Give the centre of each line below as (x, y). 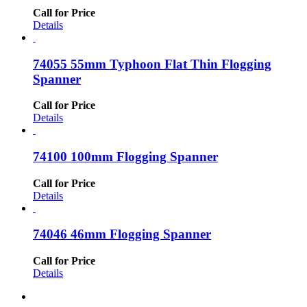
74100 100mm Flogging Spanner (125, 156)
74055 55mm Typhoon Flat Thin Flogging (152, 64)
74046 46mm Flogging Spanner (122, 234)
